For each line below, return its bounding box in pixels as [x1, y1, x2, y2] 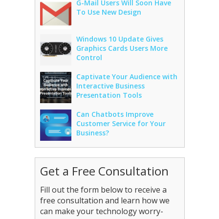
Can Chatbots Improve [76, 109, 153, 119]
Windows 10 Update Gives [76, 34, 163, 44]
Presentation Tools [76, 90, 142, 100]
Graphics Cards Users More [76, 44, 168, 53]
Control [76, 53, 102, 62]
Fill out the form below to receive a [40, 184, 167, 195]
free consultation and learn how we [40, 195, 170, 206]
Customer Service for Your [76, 119, 166, 128]
